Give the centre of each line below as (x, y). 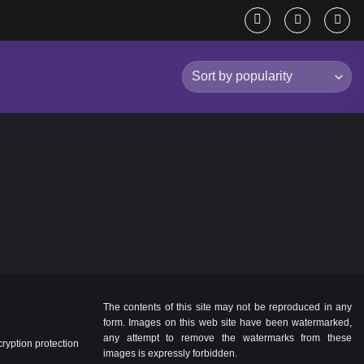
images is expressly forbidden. (170, 353)
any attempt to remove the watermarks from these (227, 338)
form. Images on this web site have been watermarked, (227, 322)
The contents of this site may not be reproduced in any (227, 307)
